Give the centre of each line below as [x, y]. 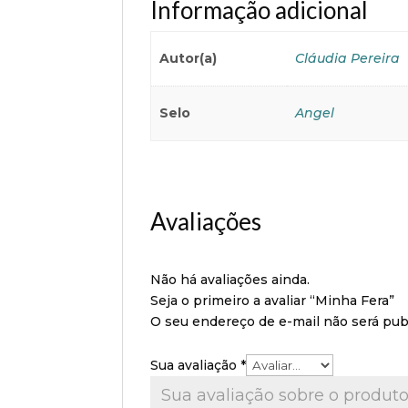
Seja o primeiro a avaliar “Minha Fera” [273, 301]
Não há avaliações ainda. [230, 280]
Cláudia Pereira [347, 58]
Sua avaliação [196, 365]
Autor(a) [188, 58]
